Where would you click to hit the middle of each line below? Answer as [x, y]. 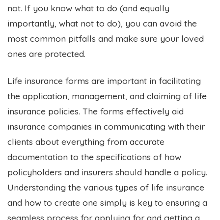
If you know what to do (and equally [97, 8]
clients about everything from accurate [86, 141]
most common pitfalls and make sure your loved [106, 38]
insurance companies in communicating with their [106, 126]
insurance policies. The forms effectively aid [96, 111]
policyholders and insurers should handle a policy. [107, 172]
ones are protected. [46, 53]
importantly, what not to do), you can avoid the [102, 23]
